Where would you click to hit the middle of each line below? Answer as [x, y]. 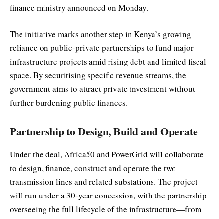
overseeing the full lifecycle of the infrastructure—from [106, 209]
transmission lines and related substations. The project [104, 181]
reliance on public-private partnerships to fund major [102, 47]
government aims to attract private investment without [102, 88]
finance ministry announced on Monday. [79, 7]
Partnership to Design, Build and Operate [104, 131]
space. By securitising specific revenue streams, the [98, 75]
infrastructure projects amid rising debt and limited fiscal [108, 61]
